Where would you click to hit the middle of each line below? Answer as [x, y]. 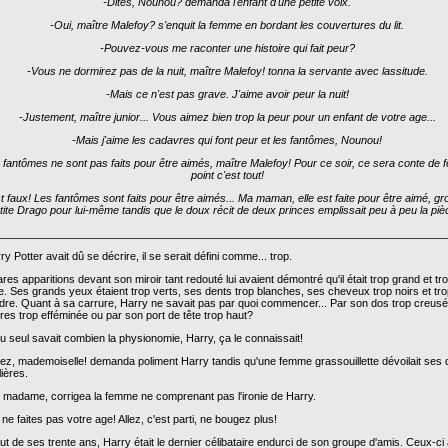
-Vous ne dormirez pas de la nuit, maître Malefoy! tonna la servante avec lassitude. [227, 71]
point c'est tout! [227, 175]
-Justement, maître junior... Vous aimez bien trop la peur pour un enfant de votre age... [227, 117]
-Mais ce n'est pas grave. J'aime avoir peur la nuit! [227, 94]
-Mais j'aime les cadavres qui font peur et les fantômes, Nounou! [227, 140]
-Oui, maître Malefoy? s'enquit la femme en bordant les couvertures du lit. [227, 25]
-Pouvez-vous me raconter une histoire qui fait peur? [227, 48]
